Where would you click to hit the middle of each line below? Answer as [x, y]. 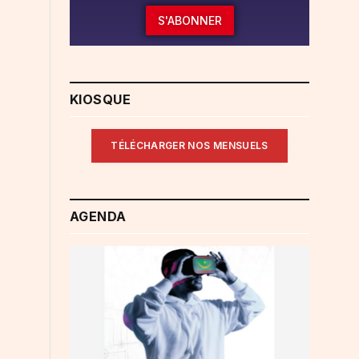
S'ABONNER [190, 20]
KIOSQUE [101, 99]
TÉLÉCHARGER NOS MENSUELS [190, 145]
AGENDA [98, 216]
